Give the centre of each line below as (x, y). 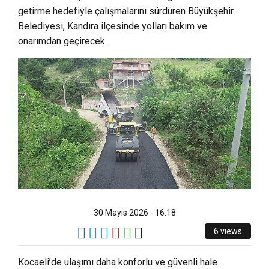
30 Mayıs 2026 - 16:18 (134, 213)
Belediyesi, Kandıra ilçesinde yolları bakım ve (113, 26)
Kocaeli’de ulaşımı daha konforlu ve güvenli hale (118, 262)
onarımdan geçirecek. (62, 41)
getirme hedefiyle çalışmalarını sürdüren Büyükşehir (126, 11)
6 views (228, 231)
